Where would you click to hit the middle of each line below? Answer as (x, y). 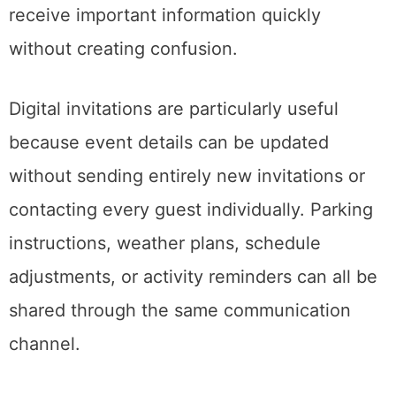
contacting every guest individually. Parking (191, 210)
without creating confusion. (123, 49)
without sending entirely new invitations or (187, 176)
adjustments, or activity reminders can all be (193, 277)
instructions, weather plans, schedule (165, 244)
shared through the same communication (180, 311)
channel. (45, 344)
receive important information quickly (165, 15)
